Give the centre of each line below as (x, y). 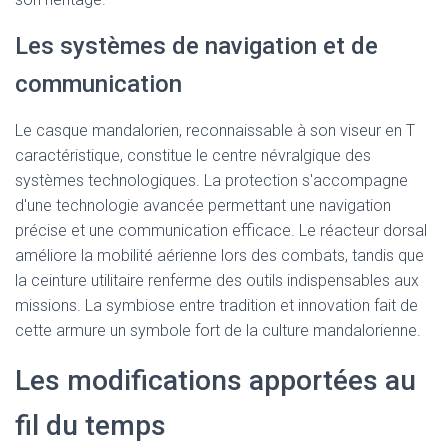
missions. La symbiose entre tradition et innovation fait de (216, 305)
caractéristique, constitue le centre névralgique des (193, 155)
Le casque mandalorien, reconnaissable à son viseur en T (215, 130)
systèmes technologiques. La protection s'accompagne (211, 180)
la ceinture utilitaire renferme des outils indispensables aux (217, 280)
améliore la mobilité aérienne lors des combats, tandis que (219, 255)
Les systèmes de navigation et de (196, 46)
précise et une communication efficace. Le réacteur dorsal (221, 230)
